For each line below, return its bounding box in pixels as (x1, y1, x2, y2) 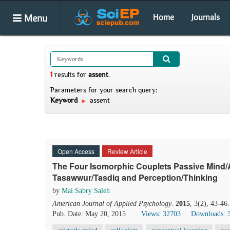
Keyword (50, 96, 80, 104)
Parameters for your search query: (50, 86, 157, 94)
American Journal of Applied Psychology (52, 200, 171, 207)
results (52, 70, 77, 79)
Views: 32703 (141, 210, 181, 218)
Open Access (57, 147, 94, 156)
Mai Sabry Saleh (62, 187, 110, 195)
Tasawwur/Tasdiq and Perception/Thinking (52, 171, 218, 183)
